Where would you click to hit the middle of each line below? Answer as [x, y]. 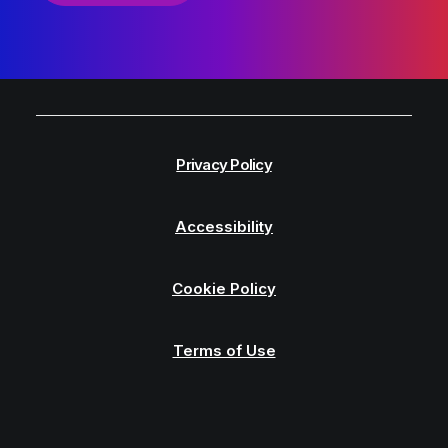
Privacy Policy [224, 164]
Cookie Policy [224, 288]
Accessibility [224, 226]
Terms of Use [224, 350]
